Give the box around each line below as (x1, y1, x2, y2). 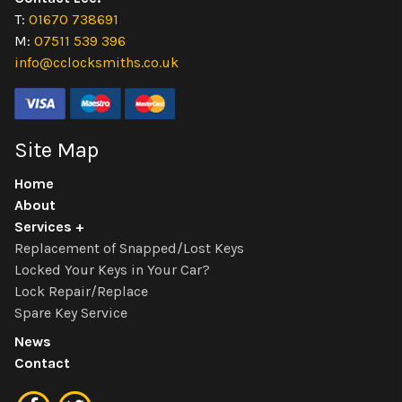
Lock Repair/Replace (14, 283, 148, 301)
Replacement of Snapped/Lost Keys (14, 240, 244, 258)
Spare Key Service (14, 304, 127, 322)
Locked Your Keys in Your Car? (14, 261, 210, 279)
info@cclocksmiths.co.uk (14, 54, 179, 72)
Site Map (14, 137, 99, 163)
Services (14, 218, 72, 236)
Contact (14, 354, 70, 372)
